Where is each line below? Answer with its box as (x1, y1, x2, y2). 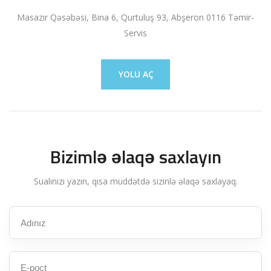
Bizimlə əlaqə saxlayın (50, 143, 221, 171)
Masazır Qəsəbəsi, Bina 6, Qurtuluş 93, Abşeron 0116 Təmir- (17, 11, 254, 23)
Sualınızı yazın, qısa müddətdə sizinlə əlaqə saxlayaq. (33, 175, 238, 187)
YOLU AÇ (119, 68, 154, 80)
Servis (124, 27, 147, 39)
